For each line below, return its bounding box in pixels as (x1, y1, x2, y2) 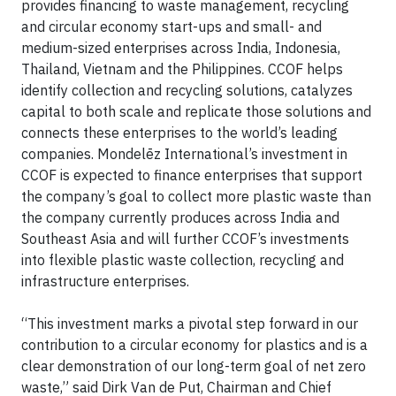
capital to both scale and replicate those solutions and (21, 102, 371, 120)
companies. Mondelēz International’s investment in (21, 144, 347, 163)
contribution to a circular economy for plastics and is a (21, 335, 368, 354)
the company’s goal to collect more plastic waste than (21, 187, 371, 205)
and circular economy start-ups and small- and (21, 17, 322, 35)
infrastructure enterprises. (21, 271, 189, 290)
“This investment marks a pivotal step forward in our (21, 314, 358, 332)
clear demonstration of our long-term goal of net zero (21, 356, 366, 375)
